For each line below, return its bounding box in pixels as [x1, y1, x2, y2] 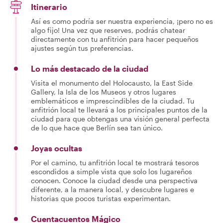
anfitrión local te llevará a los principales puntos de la [31, 105, 208, 114]
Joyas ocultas [31, 143, 82, 153]
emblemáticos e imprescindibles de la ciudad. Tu [31, 96, 194, 105]
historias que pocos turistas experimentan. [31, 194, 171, 203]
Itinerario [31, 1, 67, 11]
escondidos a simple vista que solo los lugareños [31, 167, 192, 176]
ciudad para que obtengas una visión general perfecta [31, 114, 210, 123]
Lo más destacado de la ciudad [31, 63, 148, 73]
